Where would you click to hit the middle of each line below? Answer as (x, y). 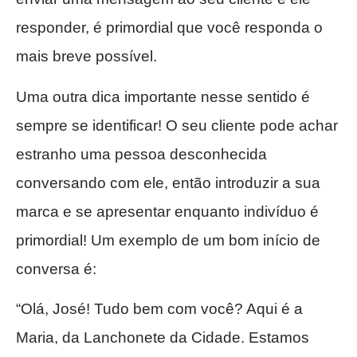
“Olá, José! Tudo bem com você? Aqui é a (159, 309)
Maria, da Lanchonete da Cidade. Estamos (163, 338)
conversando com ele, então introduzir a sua (168, 182)
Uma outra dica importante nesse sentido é (163, 96)
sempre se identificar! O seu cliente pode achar (177, 125)
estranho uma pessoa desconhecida (141, 154)
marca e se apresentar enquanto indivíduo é (167, 211)
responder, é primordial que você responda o (169, 28)
